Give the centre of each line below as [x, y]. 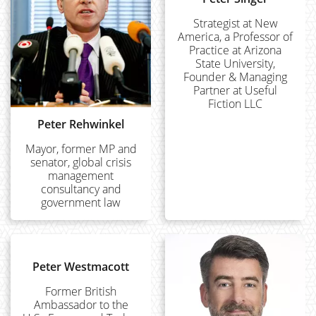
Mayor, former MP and [81, 149]
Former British [81, 291]
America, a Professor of [235, 37]
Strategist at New [235, 23]
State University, [235, 63]
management [81, 176]
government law [81, 202]
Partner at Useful [235, 90]
